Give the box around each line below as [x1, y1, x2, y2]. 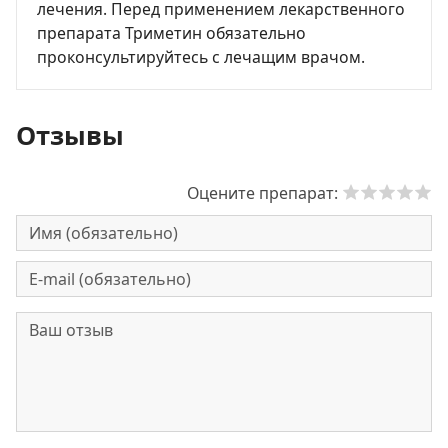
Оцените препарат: [187, 182, 342, 204]
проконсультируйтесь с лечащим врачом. [37, 46, 365, 68]
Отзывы [16, 118, 124, 152]
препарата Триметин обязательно [37, 22, 306, 44]
